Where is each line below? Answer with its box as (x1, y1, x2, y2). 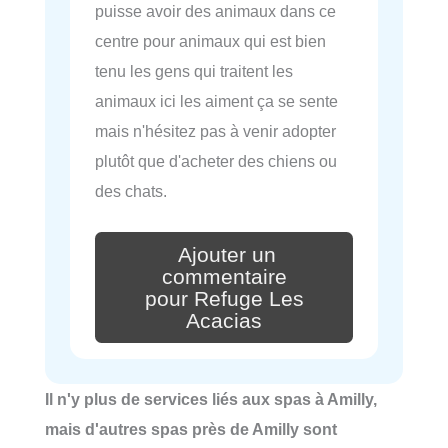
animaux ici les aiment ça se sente (95, 91, 338, 110)
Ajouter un (178, 242, 276, 267)
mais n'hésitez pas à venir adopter (95, 121, 336, 140)
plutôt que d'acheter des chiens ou (95, 151, 337, 170)
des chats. (95, 181, 167, 200)
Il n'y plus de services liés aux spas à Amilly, (45, 390, 377, 409)
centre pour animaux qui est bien (95, 31, 326, 50)
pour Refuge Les (144, 286, 304, 311)
